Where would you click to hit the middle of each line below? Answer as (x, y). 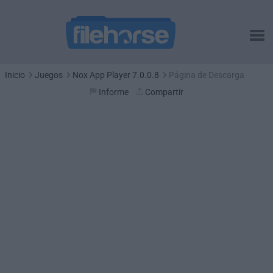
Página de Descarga (207, 75)
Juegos (49, 75)
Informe (114, 92)
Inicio (15, 75)
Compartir (164, 92)
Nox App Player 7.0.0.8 (116, 75)
